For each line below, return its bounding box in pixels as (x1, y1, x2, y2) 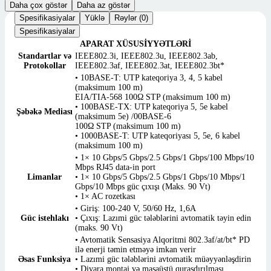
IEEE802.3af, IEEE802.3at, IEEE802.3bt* (75, 61, 224, 71)
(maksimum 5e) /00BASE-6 (75, 112, 171, 122)
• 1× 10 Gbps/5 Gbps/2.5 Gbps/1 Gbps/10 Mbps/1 (75, 172, 246, 182)
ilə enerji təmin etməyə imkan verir (75, 245, 196, 255)
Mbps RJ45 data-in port (75, 163, 155, 172)
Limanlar (27, 172, 62, 182)
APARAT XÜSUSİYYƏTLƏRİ (80, 39, 191, 49)
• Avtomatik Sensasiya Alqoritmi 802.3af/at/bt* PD (75, 235, 250, 245)
